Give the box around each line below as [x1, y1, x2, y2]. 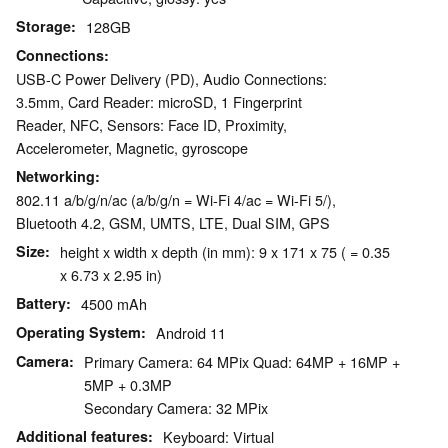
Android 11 [156, 322, 226, 344]
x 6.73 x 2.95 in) [60, 264, 162, 286]
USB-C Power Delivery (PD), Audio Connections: [16, 68, 327, 90]
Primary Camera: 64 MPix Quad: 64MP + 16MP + [84, 351, 400, 373]
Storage [16, 16, 71, 37]
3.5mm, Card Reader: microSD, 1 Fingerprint [16, 91, 302, 113]
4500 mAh [81, 293, 147, 315]
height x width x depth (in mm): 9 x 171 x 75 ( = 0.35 [60, 241, 390, 263]
